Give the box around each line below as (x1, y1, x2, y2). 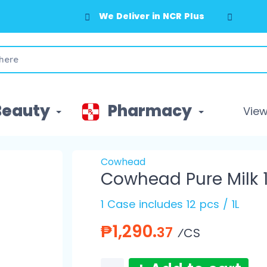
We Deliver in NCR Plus (98, 10, 204, 23)
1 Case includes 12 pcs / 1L (100, 197, 239, 212)
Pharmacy (104, 100, 196, 122)
